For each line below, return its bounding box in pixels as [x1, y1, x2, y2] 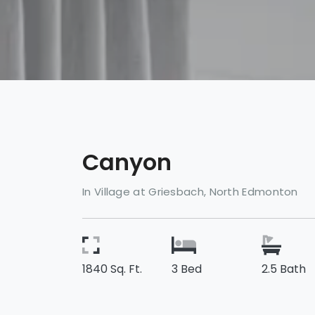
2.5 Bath [261, 261, 306, 277]
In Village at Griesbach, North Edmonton [82, 184, 298, 199]
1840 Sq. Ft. [82, 261, 142, 277]
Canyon [82, 146, 172, 178]
